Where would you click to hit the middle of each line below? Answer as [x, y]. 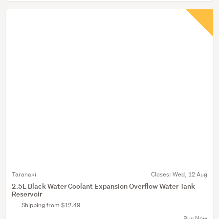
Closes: [162, 174]
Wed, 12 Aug [190, 174]
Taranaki [24, 174]
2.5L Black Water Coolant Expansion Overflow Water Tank [103, 186]
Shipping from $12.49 [51, 205]
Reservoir [27, 194]
